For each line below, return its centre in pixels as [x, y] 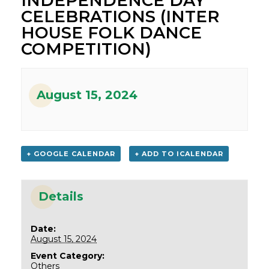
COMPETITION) [86, 49]
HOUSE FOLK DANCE [111, 32]
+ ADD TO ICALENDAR [179, 153]
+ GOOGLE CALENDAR [71, 153]
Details [61, 196]
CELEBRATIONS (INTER [120, 16]
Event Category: [68, 255]
